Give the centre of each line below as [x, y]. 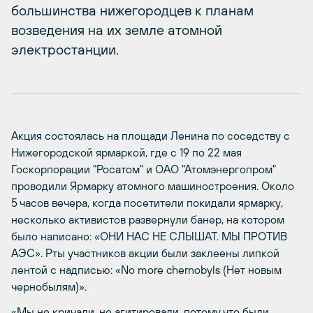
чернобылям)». [49, 287]
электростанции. [65, 50]
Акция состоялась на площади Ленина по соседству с [151, 136]
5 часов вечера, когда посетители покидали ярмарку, [147, 203]
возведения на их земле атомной [117, 30]
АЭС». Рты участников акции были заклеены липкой [145, 253]
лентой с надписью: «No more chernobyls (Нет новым [146, 270]
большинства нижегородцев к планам [132, 10]
